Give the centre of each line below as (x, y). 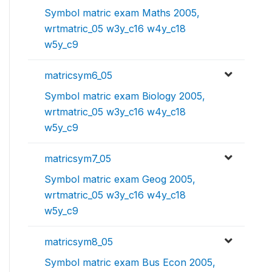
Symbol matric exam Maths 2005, (122, 13)
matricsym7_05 (78, 158)
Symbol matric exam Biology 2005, (125, 96)
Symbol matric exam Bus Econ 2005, (130, 262)
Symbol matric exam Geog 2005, (120, 179)
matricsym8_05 (79, 242)
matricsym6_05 (78, 75)
